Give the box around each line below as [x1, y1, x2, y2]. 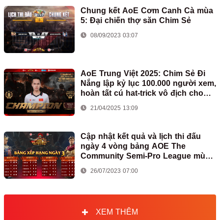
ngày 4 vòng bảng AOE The [81, 141, 186, 150]
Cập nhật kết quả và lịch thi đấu [81, 132, 201, 140]
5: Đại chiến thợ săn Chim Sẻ [81, 16, 191, 25]
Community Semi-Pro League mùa [81, 151, 210, 160]
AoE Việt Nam [81, 98, 133, 107]
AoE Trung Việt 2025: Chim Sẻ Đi [81, 69, 205, 78]
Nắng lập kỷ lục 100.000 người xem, [81, 79, 216, 87]
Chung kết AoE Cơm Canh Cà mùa [81, 6, 213, 15]
